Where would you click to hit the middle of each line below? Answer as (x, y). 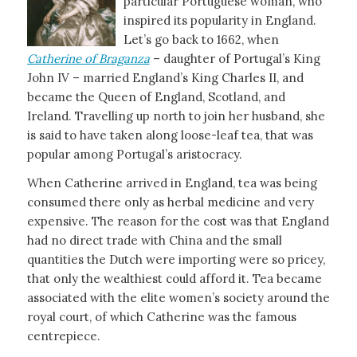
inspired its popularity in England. (220, 20)
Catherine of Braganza (88, 58)
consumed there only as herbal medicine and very (170, 202)
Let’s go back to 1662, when (201, 39)
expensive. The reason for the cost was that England (178, 222)
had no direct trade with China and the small (154, 241)
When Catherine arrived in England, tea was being (172, 183)
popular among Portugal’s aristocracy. (134, 154)
